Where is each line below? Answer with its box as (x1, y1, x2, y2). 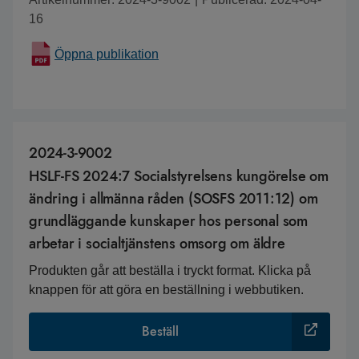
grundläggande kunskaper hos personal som (29, 211, 308, 232)
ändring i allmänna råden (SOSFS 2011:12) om (29, 188, 318, 209)
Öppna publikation (54, 47, 159, 61)
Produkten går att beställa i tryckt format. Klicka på (29, 264, 311, 277)
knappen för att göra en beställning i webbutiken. (29, 283, 304, 296)
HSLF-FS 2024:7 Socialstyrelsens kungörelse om (29, 166, 329, 187)
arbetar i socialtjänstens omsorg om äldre (29, 233, 285, 254)
